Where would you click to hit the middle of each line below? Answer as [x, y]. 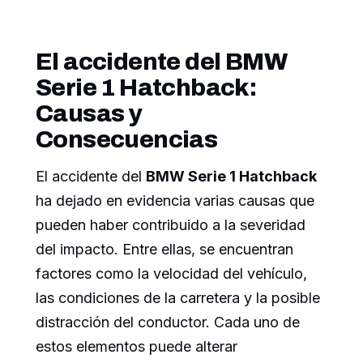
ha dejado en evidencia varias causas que [175, 201]
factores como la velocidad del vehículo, [171, 274]
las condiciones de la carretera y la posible [178, 298]
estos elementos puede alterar [137, 347]
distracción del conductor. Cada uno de [168, 322]
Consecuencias [127, 140]
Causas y [89, 114]
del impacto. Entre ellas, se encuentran [164, 250]
